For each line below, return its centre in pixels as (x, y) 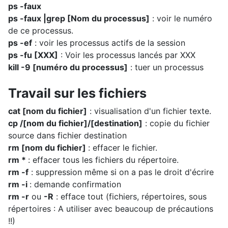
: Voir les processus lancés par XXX (127, 55)
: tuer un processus (166, 67)
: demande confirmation (75, 184)
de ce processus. (41, 31)
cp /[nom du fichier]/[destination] (75, 123)
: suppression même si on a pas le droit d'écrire (121, 172)
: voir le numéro (181, 18)
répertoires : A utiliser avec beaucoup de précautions (111, 209)
